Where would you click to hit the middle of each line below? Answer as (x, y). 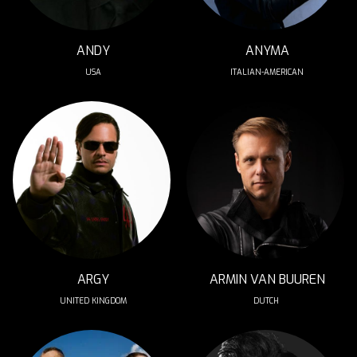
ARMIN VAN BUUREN (267, 279)
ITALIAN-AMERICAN (267, 72)
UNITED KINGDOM (93, 301)
